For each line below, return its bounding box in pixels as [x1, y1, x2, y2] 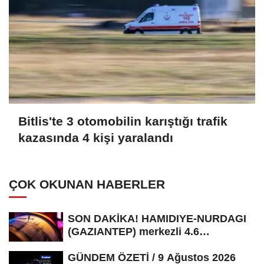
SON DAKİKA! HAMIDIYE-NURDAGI [68, 212, 246, 225]
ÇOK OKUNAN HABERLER [9, 177, 165, 191]
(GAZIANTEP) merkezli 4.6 [68, 225, 199, 237]
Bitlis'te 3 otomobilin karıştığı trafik [18, 114, 227, 128]
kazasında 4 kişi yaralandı [18, 131, 173, 145]
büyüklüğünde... [68, 238, 149, 250]
